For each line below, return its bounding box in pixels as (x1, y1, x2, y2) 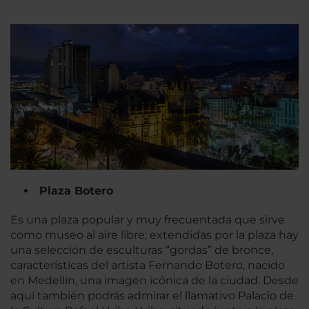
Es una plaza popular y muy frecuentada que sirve (10, 212, 285, 226)
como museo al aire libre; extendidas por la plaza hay (10, 228, 299, 241)
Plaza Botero (39, 183, 113, 197)
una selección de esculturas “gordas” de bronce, (10, 243, 273, 257)
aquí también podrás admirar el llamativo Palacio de (10, 288, 294, 302)
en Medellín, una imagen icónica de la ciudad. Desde (10, 273, 299, 287)
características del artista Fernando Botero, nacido (10, 258, 285, 272)
